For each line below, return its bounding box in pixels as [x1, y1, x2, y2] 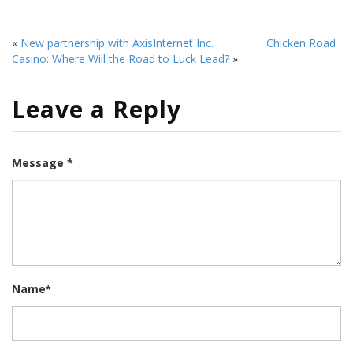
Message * [12, 154, 73, 170]
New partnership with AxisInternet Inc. [20, 35, 214, 50]
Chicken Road [266, 35, 336, 50]
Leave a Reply [12, 92, 181, 125]
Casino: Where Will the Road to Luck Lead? [12, 51, 229, 66]
